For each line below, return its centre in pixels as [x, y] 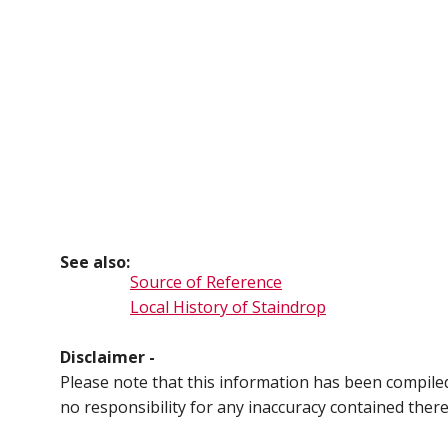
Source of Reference [206, 282]
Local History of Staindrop [228, 307]
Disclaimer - [107, 357]
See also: [95, 262]
